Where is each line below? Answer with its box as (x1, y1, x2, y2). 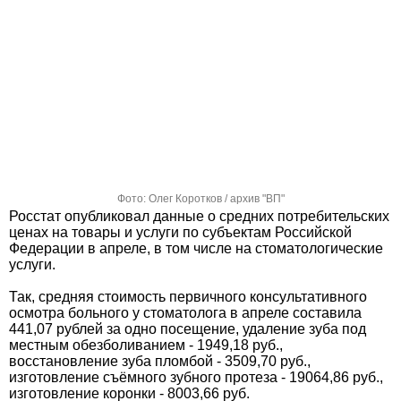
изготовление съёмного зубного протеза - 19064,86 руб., (9, 370, 383, 385)
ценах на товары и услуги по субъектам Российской (9, 225, 352, 240)
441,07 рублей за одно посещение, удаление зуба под (9, 321, 366, 337)
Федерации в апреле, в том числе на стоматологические (9, 241, 383, 256)
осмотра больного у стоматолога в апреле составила (9, 305, 362, 320)
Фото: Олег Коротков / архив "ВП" (116, 192, 285, 205)
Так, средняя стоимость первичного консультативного (9, 289, 367, 304)
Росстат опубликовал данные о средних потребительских (9, 209, 389, 224)
